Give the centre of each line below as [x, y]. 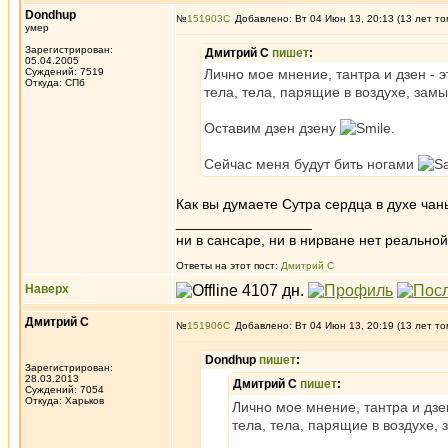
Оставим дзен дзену [272, 128]
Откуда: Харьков [64, 400]
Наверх [47, 289]
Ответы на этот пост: [228, 265]
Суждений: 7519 [64, 71]
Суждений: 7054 [64, 389]
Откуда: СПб [55, 82]
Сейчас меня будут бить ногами [311, 164]
